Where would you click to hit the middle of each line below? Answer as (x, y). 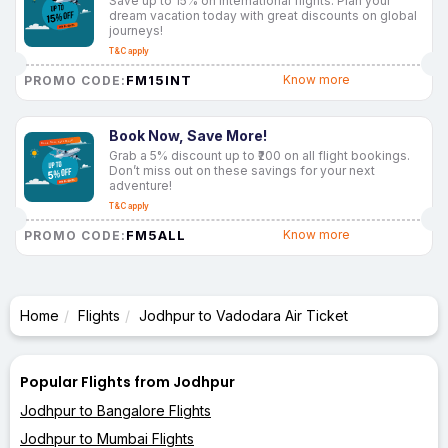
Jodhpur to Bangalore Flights (115, 410)
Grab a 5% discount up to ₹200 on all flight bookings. (259, 155)
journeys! (136, 30)
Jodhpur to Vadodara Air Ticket (243, 315)
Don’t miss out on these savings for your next (242, 170)
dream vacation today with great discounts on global (263, 15)
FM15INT (159, 79)
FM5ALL (156, 234)
